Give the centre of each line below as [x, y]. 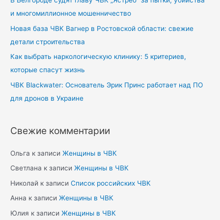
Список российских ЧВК [111, 183]
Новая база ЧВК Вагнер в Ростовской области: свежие [102, 28]
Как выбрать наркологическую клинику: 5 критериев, [98, 57]
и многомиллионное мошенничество [71, 14]
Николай [25, 183]
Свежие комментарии [60, 130]
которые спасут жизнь [48, 70]
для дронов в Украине [47, 98]
